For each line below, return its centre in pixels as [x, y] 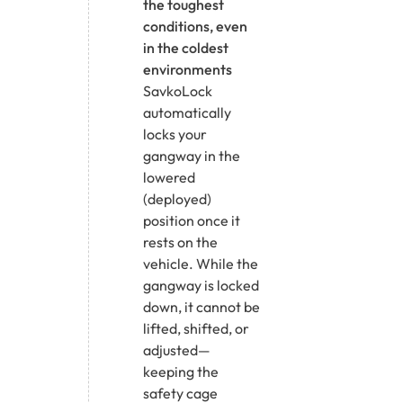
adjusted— [177, 349]
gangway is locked [201, 285]
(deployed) [177, 198]
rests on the [180, 242]
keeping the [181, 371]
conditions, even [195, 26]
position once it [192, 220]
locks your [175, 134]
